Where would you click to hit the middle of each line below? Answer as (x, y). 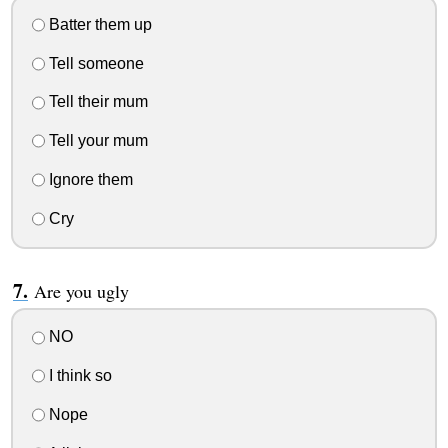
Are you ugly (81, 290)
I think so (78, 376)
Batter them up (98, 24)
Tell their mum (96, 102)
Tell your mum (96, 141)
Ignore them (88, 179)
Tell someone (94, 63)
